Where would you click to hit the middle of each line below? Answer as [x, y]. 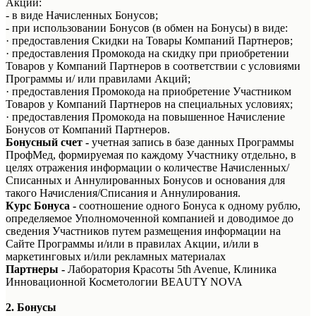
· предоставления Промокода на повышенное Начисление [145, 116]
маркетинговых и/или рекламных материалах [116, 256]
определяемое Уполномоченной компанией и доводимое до [150, 218]
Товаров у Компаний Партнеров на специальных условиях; [149, 104]
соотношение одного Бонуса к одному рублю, [190, 205]
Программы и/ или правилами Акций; [98, 78]
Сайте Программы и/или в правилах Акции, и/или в [132, 243]
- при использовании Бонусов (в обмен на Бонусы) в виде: [147, 28]
